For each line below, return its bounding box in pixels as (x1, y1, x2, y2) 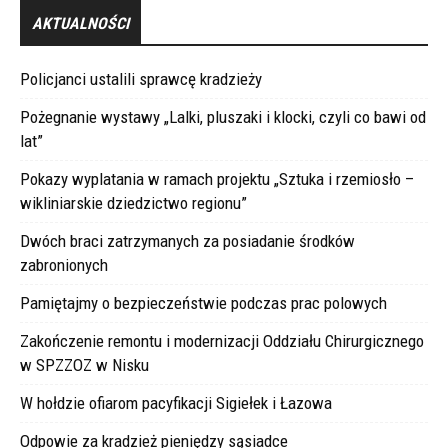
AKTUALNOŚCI (32, 13, 129, 33)
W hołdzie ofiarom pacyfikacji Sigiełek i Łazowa (20, 392, 332, 413)
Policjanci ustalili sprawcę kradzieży (20, 68, 262, 89)
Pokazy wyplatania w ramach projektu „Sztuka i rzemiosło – (20, 168, 414, 189)
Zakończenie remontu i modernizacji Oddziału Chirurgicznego (20, 330, 424, 351)
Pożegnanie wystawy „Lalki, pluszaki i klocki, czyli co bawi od (20, 106, 426, 127)
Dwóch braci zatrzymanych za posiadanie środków (20, 230, 355, 251)
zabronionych (20, 254, 108, 275)
